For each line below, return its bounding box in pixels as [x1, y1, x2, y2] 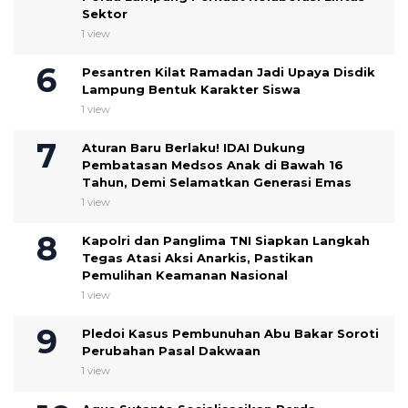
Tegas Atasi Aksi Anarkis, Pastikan [82, 250, 313, 266]
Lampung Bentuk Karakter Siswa [82, 82, 301, 97]
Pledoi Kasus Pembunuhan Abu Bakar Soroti [82, 326, 379, 342]
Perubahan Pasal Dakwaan [82, 343, 260, 359]
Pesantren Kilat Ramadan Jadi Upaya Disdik [82, 65, 375, 80]
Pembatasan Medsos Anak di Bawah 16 [82, 158, 343, 173]
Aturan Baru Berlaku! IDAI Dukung [82, 140, 305, 156]
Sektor [82, 6, 127, 22]
